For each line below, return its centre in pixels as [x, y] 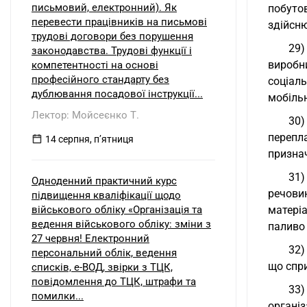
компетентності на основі [95, 65]
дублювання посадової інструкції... [117, 94]
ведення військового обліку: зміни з [121, 224]
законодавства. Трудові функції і [112, 51]
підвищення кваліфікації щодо [106, 195]
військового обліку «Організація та [117, 210]
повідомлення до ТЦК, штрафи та [114, 282]
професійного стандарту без [100, 79]
